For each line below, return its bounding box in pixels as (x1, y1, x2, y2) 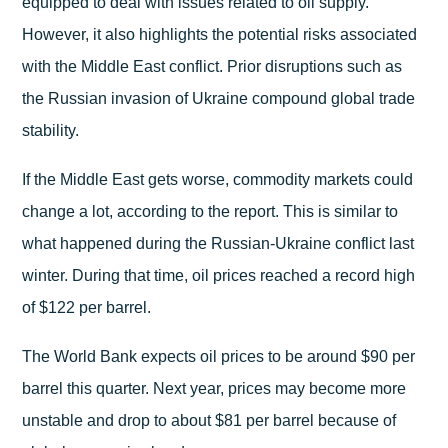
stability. (22, 121, 80, 139)
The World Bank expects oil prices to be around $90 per (22, 348, 416, 366)
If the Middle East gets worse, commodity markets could (22, 170, 414, 188)
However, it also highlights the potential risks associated (22, 25, 418, 43)
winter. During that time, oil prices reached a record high (22, 266, 416, 284)
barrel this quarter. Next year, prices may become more (22, 380, 407, 398)
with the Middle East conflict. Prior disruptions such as (22, 57, 403, 75)
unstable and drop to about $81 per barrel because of (22, 412, 397, 430)
